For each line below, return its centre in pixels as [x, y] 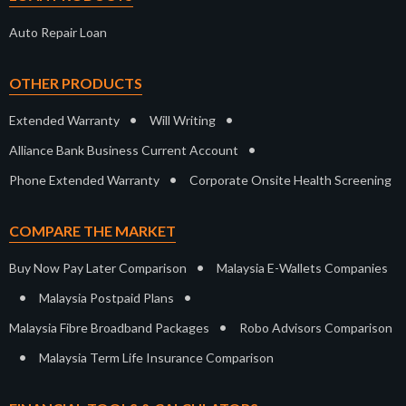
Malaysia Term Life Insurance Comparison [156, 357]
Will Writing [183, 120]
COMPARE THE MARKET [92, 230]
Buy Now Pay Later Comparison [98, 267]
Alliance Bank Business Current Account [124, 150]
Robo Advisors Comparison [316, 327]
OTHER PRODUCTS [76, 82]
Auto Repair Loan [58, 32]
